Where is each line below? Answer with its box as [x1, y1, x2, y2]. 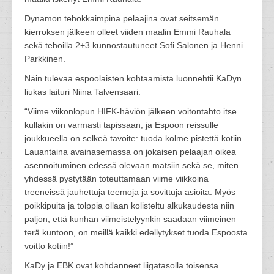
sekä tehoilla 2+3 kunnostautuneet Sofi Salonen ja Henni [24, 40, 243, 50]
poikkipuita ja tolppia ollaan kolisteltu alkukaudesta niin [24, 201, 234, 210]
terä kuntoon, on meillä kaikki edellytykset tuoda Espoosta [24, 228, 248, 237]
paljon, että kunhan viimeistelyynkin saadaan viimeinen [24, 214, 236, 224]
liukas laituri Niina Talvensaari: [24, 87, 141, 97]
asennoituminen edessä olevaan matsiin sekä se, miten [24, 160, 239, 170]
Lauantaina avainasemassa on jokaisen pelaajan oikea [24, 147, 236, 157]
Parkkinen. [24, 54, 65, 64]
